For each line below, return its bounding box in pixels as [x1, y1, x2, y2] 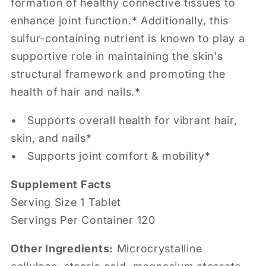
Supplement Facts [11, 178, 112, 191]
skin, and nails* [11, 132, 92, 145]
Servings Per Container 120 [11, 214, 156, 227]
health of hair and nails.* [11, 85, 141, 99]
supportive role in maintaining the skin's [11, 50, 223, 63]
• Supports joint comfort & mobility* [11, 150, 211, 163]
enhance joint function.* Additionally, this [11, 14, 229, 27]
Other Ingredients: [11, 242, 113, 255]
